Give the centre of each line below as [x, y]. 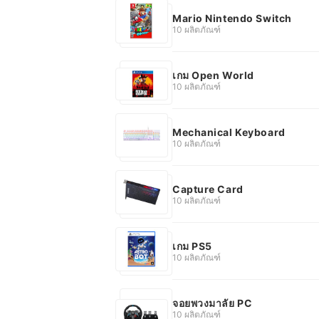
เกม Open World [213, 75]
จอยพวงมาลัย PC [213, 303]
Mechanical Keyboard [229, 132]
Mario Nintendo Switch [232, 18]
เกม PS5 [192, 246]
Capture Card [208, 189]
